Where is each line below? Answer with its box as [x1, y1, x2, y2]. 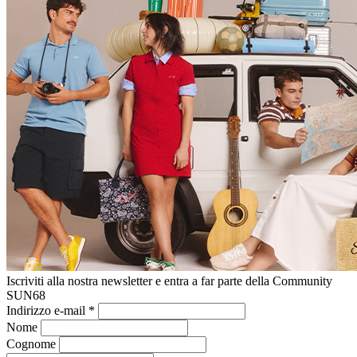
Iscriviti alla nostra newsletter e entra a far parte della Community [6, 273, 332, 288]
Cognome [6, 336, 59, 351]
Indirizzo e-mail [6, 303, 88, 317]
